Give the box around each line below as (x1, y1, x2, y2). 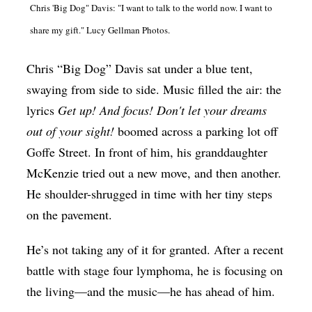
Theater (8, 195, 46, 210)
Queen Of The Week (8, 116, 111, 130)
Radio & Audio (8, 142, 81, 157)
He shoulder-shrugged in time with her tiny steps (26, 185, 273, 203)
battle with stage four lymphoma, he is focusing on (26, 262, 283, 279)
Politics (8, 63, 44, 77)
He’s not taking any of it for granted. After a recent (26, 241, 284, 258)
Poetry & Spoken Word (8, 36, 124, 51)
